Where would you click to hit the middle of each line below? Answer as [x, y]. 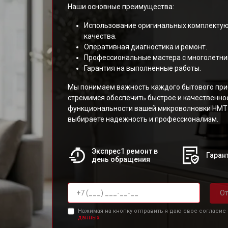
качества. [100, 36]
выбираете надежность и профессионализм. [143, 119]
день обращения [121, 159]
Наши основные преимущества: [121, 7]
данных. [89, 217]
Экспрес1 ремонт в [124, 151]
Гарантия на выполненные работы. [142, 68]
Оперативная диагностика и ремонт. [146, 47]
